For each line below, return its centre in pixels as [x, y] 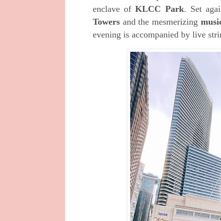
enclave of [114, 9]
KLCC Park [160, 9]
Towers [106, 21]
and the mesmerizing [159, 21]
